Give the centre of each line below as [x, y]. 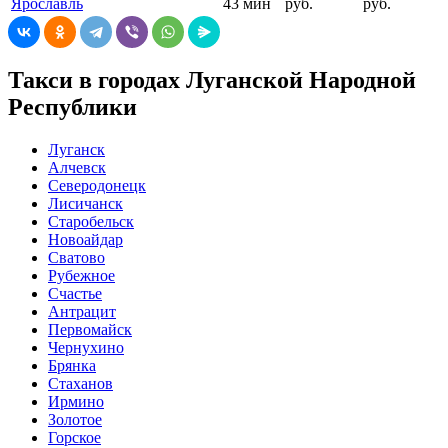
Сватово [76, 258]
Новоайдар [85, 240]
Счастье [75, 294]
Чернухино [86, 348]
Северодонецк [97, 186]
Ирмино [76, 402]
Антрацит [82, 312]
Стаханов [80, 384]
